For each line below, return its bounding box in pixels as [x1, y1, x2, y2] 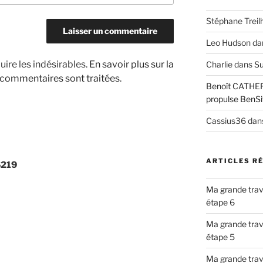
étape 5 [205, 232, 235, 242]
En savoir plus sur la [89, 58, 174, 70]
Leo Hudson [205, 38, 251, 48]
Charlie [205, 59, 232, 70]
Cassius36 [205, 116, 246, 126]
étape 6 [205, 197, 235, 208]
